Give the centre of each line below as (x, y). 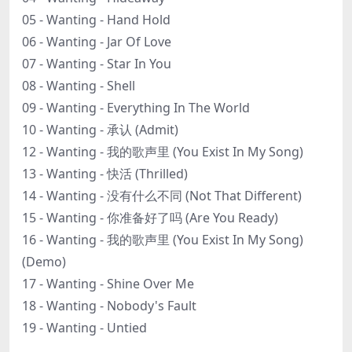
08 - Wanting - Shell (79, 85)
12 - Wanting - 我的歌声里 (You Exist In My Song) (163, 151)
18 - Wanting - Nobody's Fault (109, 305)
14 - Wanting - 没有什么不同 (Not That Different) (162, 195)
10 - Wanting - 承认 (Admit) (100, 129)
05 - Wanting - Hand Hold (96, 19)
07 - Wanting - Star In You (97, 63)
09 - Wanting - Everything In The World (136, 107)
